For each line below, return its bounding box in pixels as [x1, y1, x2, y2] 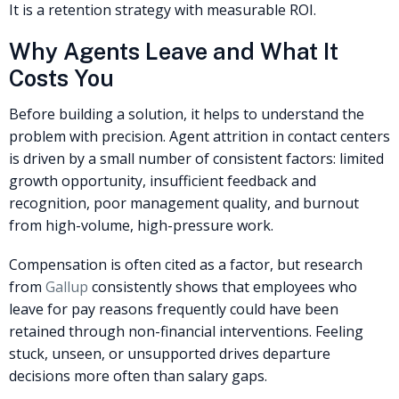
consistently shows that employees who [88, 277, 357, 297]
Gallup [42, 277, 88, 297]
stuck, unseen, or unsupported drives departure [9, 344, 330, 364]
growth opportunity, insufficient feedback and [9, 171, 316, 191]
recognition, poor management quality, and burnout [9, 193, 359, 214]
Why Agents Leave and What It [9, 38, 338, 66]
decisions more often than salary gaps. [9, 366, 267, 387]
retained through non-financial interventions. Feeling [9, 322, 363, 342]
